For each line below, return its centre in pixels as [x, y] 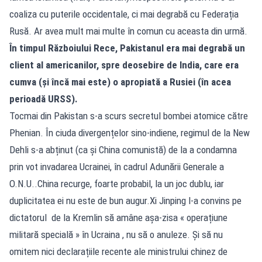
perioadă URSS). [44, 99]
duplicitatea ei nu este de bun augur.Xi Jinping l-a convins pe [125, 201]
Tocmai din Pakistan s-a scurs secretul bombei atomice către [129, 116]
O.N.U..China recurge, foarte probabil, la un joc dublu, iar [117, 184]
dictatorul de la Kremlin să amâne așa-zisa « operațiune [118, 218]
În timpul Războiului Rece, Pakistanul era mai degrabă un [127, 48]
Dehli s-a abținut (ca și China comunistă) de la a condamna [123, 150]
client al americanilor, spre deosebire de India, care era [124, 65]
